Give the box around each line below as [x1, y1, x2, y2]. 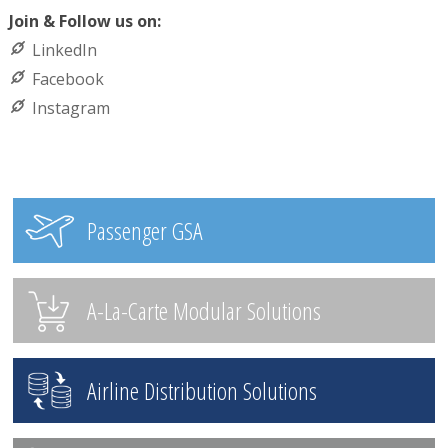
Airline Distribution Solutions [86, 373, 317, 407]
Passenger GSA [86, 213, 203, 247]
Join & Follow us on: [8, 9, 161, 32]
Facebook [31, 67, 104, 90]
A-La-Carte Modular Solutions [86, 293, 321, 327]
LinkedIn [31, 38, 97, 61]
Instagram [31, 96, 110, 119]
